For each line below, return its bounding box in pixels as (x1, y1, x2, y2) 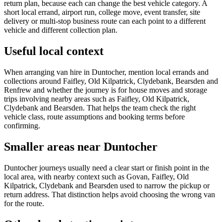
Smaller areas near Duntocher (4, 140, 158, 153)
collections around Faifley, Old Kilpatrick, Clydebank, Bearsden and (4, 76, 218, 85)
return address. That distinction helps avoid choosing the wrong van (4, 190, 215, 199)
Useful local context (4, 44, 104, 57)
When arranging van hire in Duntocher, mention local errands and (4, 67, 209, 76)
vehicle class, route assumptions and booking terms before (4, 112, 185, 121)
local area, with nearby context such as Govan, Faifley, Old (4, 172, 189, 181)
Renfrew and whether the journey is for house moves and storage (4, 85, 207, 94)
